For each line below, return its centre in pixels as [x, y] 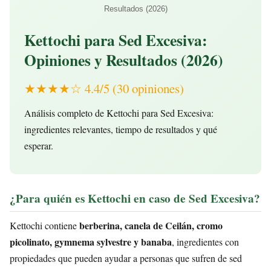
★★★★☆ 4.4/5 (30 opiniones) [104, 88]
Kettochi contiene [44, 226]
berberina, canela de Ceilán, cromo [151, 226]
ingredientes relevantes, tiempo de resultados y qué [121, 129]
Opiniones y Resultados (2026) [124, 60]
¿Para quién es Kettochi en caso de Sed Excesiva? [135, 198]
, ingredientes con [205, 242]
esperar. [39, 146]
